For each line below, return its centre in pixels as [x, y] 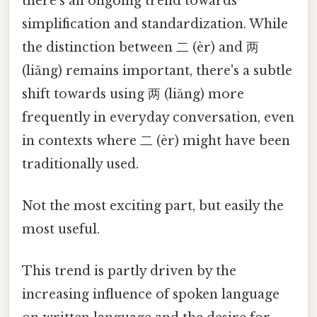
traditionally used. [80, 164]
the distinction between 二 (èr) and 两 [140, 47]
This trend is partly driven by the [129, 271]
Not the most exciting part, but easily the [153, 206]
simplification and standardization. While [155, 24]
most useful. [61, 229]
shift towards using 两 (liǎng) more [133, 94]
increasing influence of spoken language [151, 295]
